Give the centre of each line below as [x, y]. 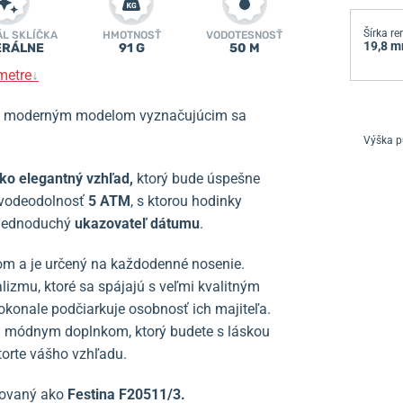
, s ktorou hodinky [186, 201]
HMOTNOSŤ [131, 35]
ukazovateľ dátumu [137, 224]
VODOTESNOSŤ [244, 35]
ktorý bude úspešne [198, 179]
